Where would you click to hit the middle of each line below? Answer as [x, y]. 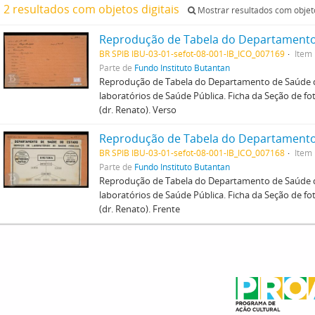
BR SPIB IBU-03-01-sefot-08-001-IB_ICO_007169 [192, 53]
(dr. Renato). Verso [137, 110]
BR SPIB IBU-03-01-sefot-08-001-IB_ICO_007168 [192, 153]
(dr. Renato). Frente [139, 209]
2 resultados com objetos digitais [93, 9]
